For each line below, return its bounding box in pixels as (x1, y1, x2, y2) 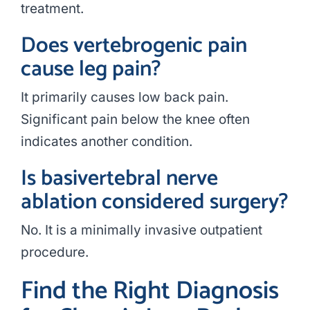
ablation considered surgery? (20, 184, 288, 221)
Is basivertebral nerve (20, 161, 218, 197)
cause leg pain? (20, 51, 161, 88)
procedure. (20, 244, 89, 261)
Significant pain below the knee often (20, 111, 250, 128)
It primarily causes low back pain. (20, 89, 228, 106)
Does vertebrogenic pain (20, 28, 247, 64)
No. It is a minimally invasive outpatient (20, 222, 262, 239)
